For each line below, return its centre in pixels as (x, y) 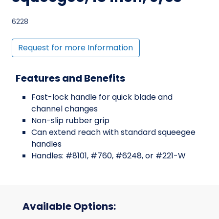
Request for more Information (76, 48)
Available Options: (69, 207)
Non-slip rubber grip (70, 121)
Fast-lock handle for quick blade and (102, 97)
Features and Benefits (70, 78)
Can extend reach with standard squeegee (113, 132)
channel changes (65, 109)
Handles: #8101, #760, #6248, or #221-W (109, 156)
